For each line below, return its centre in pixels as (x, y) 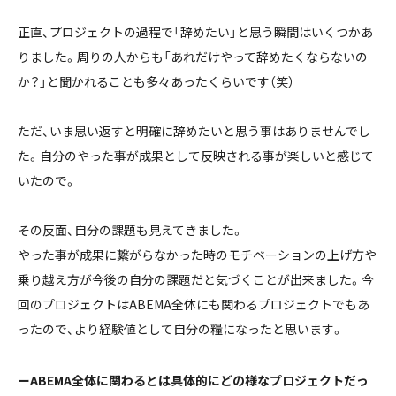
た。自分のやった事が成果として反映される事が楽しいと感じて (196, 156)
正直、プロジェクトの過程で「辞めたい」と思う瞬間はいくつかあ (195, 32)
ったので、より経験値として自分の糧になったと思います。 (181, 329)
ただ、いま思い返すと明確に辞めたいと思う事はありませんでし (194, 131)
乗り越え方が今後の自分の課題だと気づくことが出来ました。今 (196, 280)
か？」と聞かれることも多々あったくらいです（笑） (156, 82)
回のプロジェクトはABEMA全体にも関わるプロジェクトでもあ (194, 305)
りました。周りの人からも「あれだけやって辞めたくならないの (193, 57)
